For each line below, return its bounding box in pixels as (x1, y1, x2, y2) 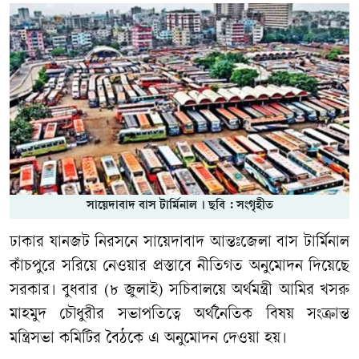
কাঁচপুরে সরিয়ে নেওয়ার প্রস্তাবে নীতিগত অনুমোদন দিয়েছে (10, 258, 349, 276)
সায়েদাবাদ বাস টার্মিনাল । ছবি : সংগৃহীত (86, 199, 273, 213)
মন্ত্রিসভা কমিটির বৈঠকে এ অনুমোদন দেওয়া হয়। (10, 330, 287, 348)
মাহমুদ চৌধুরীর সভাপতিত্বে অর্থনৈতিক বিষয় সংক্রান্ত (10, 306, 349, 324)
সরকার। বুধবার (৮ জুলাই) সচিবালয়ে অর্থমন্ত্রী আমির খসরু (10, 282, 349, 300)
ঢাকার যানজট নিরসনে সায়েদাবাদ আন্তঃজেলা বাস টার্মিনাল (10, 234, 349, 252)
